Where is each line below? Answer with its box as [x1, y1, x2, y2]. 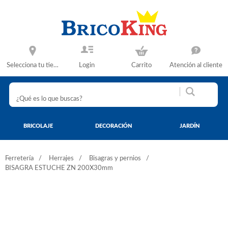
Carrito [131, 62, 152, 68]
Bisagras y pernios [89, 155, 141, 162]
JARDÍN [180, 123, 200, 129]
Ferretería [5, 155, 34, 162]
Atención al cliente [169, 62, 222, 68]
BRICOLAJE [23, 123, 53, 129]
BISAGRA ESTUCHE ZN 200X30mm [5, 164, 113, 172]
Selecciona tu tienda [6, 62, 64, 68]
